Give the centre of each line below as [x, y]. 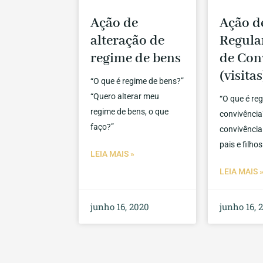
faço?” [102, 127]
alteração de [128, 41]
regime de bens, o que [130, 112]
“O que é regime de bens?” [137, 81]
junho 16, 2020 [120, 207]
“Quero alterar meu [125, 97]
